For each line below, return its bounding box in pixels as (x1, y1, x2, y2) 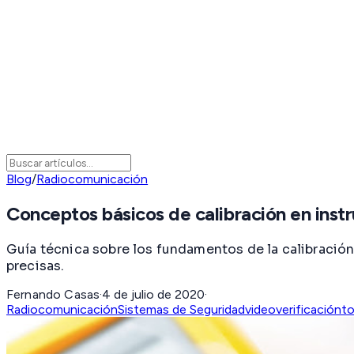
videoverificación (245, 301, 341, 317)
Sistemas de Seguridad (118, 301, 245, 317)
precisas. (6, 257, 65, 274)
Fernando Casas (6, 286, 100, 302)
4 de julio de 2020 (102, 286, 205, 302)
